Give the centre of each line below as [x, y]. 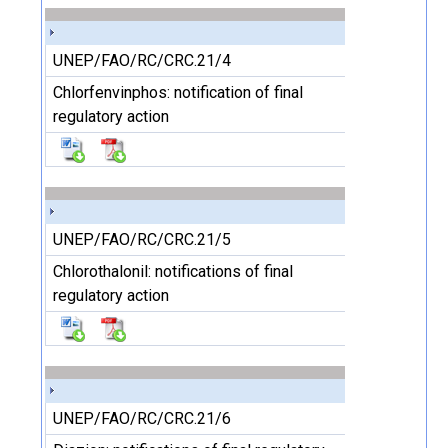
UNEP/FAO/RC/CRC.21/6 [142, 418]
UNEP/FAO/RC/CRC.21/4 [142, 60]
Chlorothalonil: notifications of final [173, 271]
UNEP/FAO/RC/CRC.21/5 [142, 239]
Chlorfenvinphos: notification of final [178, 92]
